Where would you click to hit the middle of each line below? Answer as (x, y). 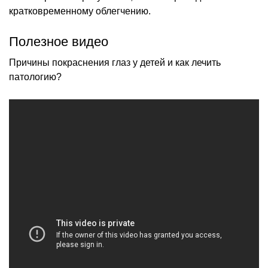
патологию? (35, 77)
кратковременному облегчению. (80, 11)
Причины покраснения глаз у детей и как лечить (115, 62)
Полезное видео (59, 41)
